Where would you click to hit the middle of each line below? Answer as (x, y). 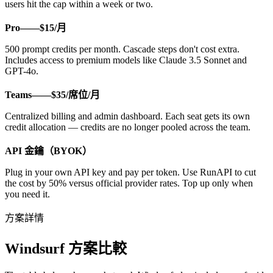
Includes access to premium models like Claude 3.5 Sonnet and (126, 60)
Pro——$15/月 (36, 28)
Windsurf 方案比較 (66, 249)
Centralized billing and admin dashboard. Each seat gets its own (127, 116)
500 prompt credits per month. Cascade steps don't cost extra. (122, 49)
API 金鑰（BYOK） (48, 151)
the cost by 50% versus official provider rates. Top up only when (129, 183)
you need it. (27, 194)
